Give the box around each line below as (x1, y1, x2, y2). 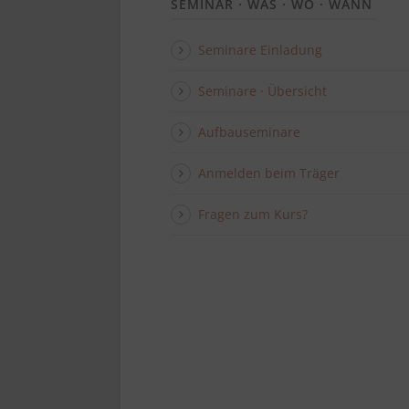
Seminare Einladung (198, 41, 322, 58)
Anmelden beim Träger (198, 164, 340, 182)
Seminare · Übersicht (198, 82, 327, 100)
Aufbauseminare (198, 123, 300, 141)
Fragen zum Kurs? (198, 205, 308, 223)
